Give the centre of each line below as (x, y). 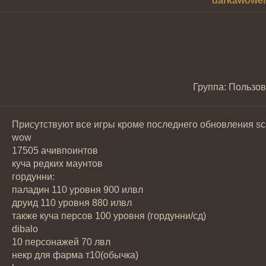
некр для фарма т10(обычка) (75, 255)
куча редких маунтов (57, 164)
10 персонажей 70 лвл (61, 242)
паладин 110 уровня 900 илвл (77, 190)
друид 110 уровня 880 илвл (72, 203)
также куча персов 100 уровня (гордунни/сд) (109, 216)
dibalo (25, 229)
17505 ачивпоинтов (55, 151)
